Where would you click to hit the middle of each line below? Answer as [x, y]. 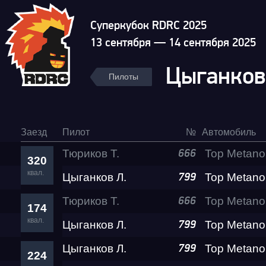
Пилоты [123, 77]
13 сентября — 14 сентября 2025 [173, 43]
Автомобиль [229, 132]
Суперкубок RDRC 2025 [148, 26]
